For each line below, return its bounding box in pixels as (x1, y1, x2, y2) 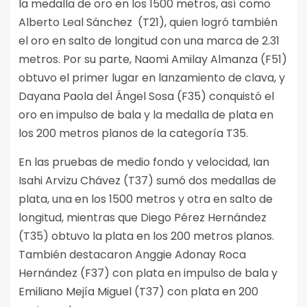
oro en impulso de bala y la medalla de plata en (19, 107, 273, 123)
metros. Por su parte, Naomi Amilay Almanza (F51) (19, 51, 287, 68)
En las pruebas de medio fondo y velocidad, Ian (19, 154, 269, 171)
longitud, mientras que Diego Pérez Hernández (19, 210, 267, 226)
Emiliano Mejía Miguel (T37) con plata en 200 (19, 284, 258, 300)
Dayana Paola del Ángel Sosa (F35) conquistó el (19, 88, 274, 105)
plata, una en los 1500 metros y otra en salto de (19, 191, 273, 208)
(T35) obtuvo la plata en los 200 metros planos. (19, 228, 274, 245)
